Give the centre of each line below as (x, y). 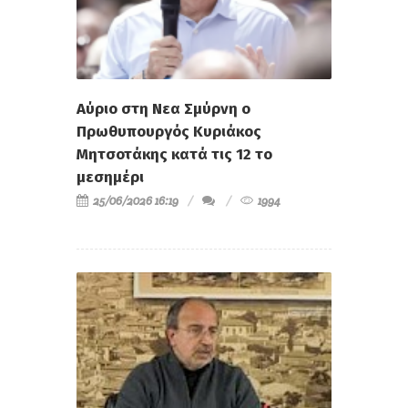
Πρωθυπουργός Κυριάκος (169, 132)
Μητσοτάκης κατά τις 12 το (174, 155)
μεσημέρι (110, 178)
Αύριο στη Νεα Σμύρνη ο (163, 109)
